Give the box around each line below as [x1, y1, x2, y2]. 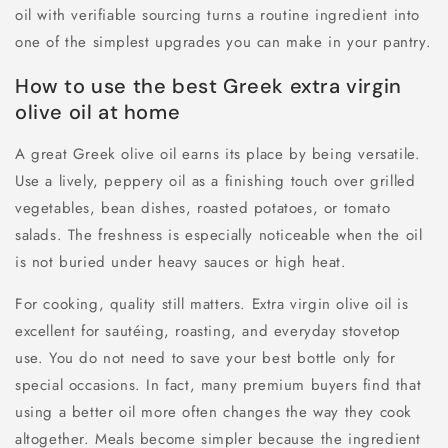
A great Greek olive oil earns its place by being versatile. [15, 143, 421, 166]
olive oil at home [15, 98, 181, 125]
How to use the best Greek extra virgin [15, 72, 402, 99]
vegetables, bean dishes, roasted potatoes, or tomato [15, 197, 391, 220]
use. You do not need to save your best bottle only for [15, 347, 396, 370]
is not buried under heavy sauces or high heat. [15, 251, 347, 274]
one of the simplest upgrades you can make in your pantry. [15, 30, 432, 53]
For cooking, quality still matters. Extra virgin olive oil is [15, 293, 409, 316]
